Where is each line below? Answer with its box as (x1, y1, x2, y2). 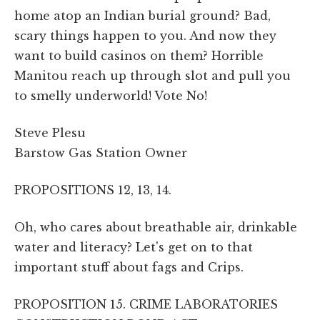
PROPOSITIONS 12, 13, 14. (14, 182, 171, 197)
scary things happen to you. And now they (14, 28, 276, 43)
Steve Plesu (14, 125, 86, 140)
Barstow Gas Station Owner (14, 145, 187, 160)
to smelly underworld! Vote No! (14, 88, 207, 103)
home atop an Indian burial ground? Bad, (14, 8, 271, 23)
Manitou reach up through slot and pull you (14, 68, 291, 83)
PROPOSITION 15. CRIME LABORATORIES (14, 296, 278, 311)
